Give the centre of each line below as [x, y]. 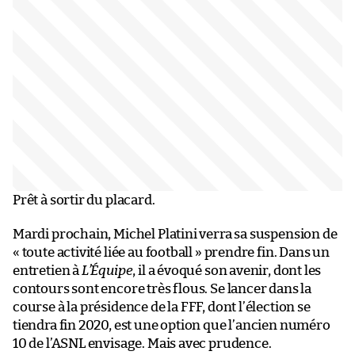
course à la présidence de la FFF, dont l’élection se [162, 307]
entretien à [47, 270]
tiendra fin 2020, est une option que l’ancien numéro [172, 325]
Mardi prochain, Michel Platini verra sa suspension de [175, 234]
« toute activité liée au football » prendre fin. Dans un [171, 252]
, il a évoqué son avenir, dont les [227, 270]
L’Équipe [107, 270]
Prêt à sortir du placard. [84, 200]
